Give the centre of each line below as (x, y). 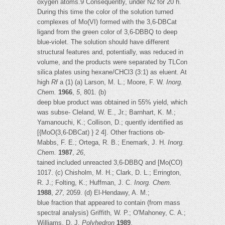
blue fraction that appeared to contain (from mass (109, 203)
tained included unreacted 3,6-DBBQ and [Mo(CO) (110, 163)
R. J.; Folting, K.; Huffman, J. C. (86, 183)
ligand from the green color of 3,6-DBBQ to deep (107, 32)
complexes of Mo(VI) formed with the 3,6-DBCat (107, 22)
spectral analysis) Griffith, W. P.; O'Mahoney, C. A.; (111, 213)
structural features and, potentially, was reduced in (110, 52)
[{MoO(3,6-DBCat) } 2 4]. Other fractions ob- (101, 133)
